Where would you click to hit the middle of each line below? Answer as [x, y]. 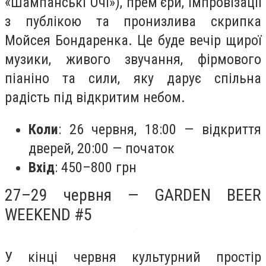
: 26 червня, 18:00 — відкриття [160, 129]
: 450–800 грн [96, 167]
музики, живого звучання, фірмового [133, 60]
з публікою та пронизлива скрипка [133, 22]
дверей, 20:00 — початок [102, 148]
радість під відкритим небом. [95, 98]
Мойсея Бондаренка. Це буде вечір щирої [133, 41]
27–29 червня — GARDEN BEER [133, 195]
